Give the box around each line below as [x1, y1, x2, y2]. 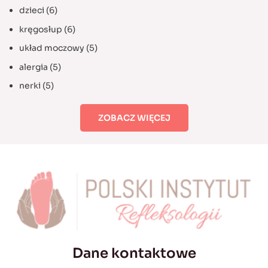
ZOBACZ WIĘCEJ [98, 112, 170, 124]
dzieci [19, 5, 44, 16]
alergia [19, 61, 48, 72]
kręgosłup [19, 23, 62, 35]
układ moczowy [19, 42, 84, 54]
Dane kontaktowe [72, 245, 196, 263]
